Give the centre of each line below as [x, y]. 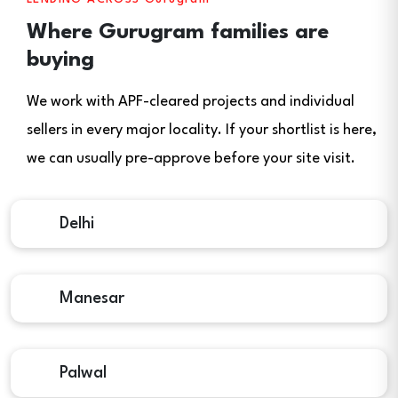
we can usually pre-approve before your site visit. [191, 159]
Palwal [81, 373]
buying [60, 60]
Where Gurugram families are [178, 33]
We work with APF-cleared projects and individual [191, 102]
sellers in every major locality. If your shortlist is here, [202, 130]
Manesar [90, 298]
